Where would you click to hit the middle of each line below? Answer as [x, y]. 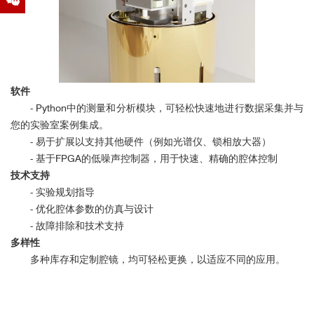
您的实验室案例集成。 [60, 125]
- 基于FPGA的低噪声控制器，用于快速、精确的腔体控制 [154, 159]
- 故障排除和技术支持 [77, 226]
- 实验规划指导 [62, 192]
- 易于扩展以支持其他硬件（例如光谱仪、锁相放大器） [151, 142]
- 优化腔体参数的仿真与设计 [92, 209]
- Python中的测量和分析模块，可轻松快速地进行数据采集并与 [167, 108]
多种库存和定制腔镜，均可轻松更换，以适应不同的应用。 [158, 260]
